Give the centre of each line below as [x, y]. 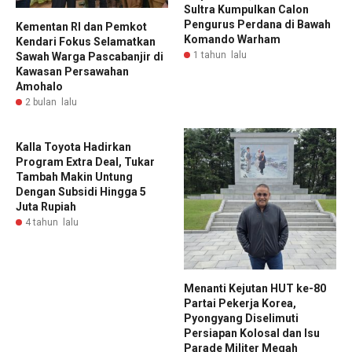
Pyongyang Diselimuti [241, 319]
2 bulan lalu [51, 102]
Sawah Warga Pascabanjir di [90, 57]
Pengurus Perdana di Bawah [257, 24]
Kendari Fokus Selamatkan [86, 42]
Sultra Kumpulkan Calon [246, 9]
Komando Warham [232, 39]
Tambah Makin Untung [74, 177]
